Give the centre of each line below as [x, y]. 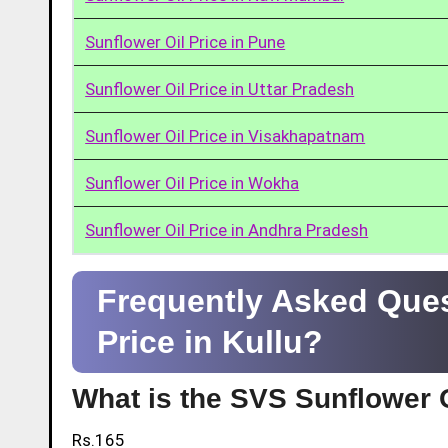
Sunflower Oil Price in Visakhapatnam [225, 135]
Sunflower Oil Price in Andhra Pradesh [227, 229]
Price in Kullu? [210, 341]
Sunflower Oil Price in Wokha [192, 182]
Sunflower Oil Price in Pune [185, 41]
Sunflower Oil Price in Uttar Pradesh [220, 88]
